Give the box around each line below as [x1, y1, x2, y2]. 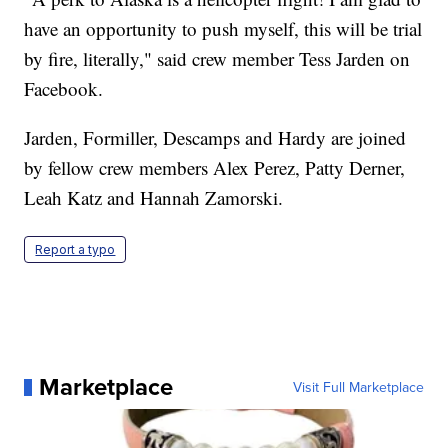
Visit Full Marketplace [292, 377, 424, 398]
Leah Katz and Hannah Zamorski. [24, 185, 284, 211]
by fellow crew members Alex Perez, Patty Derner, [24, 155, 406, 181]
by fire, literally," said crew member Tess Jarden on [24, 46, 411, 72]
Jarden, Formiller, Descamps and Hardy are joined [24, 125, 407, 151]
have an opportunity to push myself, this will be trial [24, 16, 423, 42]
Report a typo [35, 242, 116, 258]
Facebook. [24, 76, 104, 102]
